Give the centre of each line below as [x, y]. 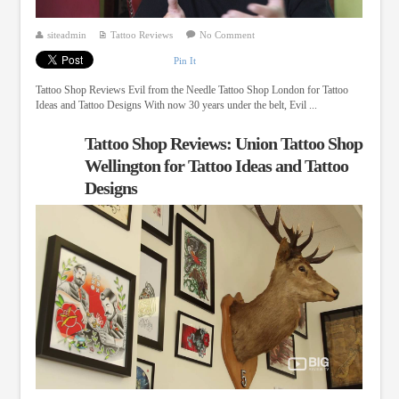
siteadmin [66, 34]
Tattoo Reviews [141, 34]
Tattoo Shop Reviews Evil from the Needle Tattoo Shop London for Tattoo [191, 90]
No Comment [227, 34]
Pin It [184, 61]
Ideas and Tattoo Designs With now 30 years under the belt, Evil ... [176, 105]
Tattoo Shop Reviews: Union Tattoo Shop [223, 143]
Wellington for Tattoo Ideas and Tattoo [216, 165]
